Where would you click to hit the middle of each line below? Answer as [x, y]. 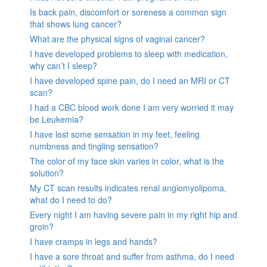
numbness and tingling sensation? [94, 146]
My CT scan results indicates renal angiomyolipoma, [128, 187]
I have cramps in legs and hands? [94, 241]
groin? [42, 226]
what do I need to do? [71, 199]
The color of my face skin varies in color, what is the [127, 161]
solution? [47, 173]
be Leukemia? [57, 119]
